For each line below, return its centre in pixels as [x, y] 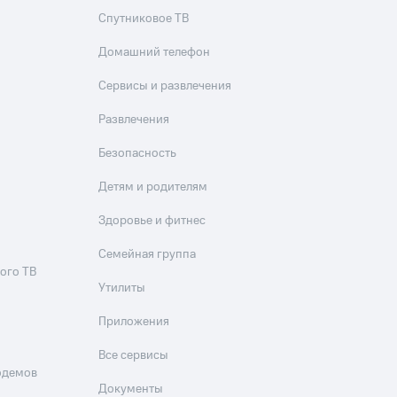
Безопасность [138, 154]
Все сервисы [134, 356]
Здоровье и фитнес [152, 221]
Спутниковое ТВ [144, 19]
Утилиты [122, 288]
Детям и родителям [153, 187]
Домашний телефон [155, 53]
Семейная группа [148, 255]
